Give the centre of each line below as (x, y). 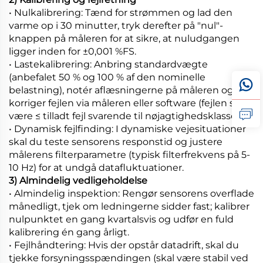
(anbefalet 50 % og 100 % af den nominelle (107, 77)
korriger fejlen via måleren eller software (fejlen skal (128, 103)
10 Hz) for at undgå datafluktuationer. (96, 167)
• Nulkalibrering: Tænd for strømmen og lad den (121, 12)
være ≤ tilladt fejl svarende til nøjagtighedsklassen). (128, 116)
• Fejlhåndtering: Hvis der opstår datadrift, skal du (124, 245)
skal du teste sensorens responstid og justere (116, 141)
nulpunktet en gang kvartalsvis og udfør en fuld (121, 219)
